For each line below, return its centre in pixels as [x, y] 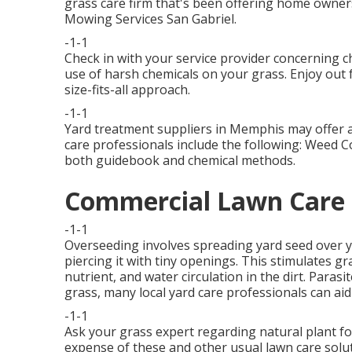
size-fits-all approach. [127, 90]
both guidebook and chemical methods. [180, 160]
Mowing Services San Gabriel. [150, 19]
